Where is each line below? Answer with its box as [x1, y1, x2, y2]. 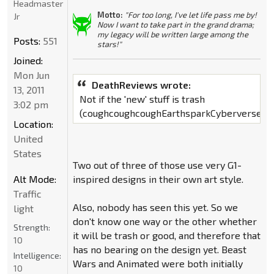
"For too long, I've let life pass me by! [124, 10, 257, 20]
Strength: [13, 222, 50, 233]
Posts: [13, 35, 40, 47]
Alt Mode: [13, 173, 56, 185]
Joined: [13, 54, 43, 67]
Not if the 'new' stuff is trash [79, 93, 205, 105]
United [13, 133, 43, 145]
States [13, 147, 42, 160]
